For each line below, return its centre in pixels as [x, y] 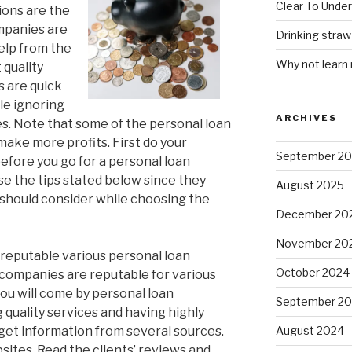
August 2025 [310, 185]
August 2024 [310, 331]
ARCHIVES [306, 118]
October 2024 [312, 273]
